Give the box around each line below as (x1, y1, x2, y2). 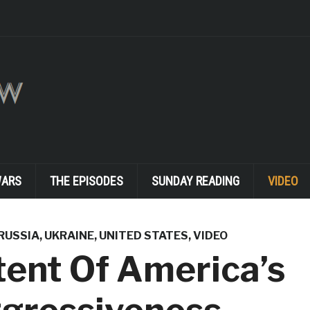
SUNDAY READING (151, 174, 239, 188)
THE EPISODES (49, 174, 123, 188)
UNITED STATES (98, 229, 188, 242)
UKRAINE (44, 229, 94, 242)
